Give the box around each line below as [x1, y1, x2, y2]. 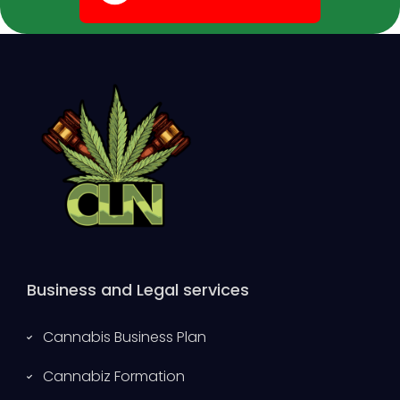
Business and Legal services [27, 279, 249, 302]
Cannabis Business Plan [42, 327, 206, 348]
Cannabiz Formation [42, 366, 185, 387]
